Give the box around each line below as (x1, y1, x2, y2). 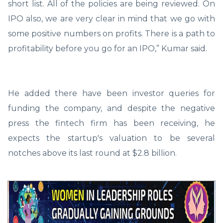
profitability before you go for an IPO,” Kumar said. (8, 43, 207, 53)
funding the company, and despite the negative (8, 103, 215, 113)
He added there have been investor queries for (8, 88, 215, 98)
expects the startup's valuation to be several (8, 133, 215, 143)
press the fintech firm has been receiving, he (8, 118, 215, 128)
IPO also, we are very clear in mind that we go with (8, 13, 215, 23)
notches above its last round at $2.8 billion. (8, 148, 177, 158)
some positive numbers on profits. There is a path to (8, 28, 215, 38)
